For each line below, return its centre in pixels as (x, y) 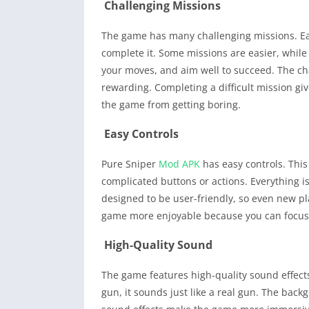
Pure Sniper (130, 163)
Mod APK (179, 163)
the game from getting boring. (171, 104)
